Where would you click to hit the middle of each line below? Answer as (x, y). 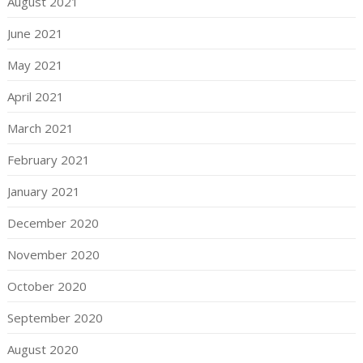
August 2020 (43, 349)
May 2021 (35, 65)
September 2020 (55, 318)
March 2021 (40, 128)
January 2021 (43, 191)
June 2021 (35, 33)
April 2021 (35, 96)
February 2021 (48, 160)
